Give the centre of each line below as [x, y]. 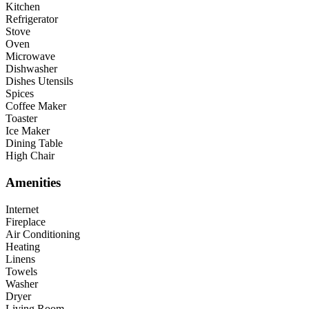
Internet [22, 209]
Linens [20, 259]
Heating [23, 246]
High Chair [30, 156]
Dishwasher [31, 69]
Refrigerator [32, 19]
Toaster [21, 119]
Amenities [33, 182]
